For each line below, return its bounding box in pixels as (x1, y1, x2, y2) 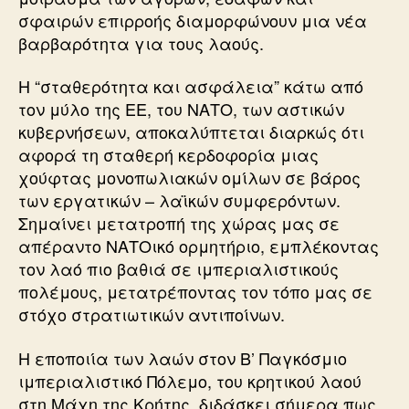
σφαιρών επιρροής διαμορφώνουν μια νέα (18, 7, 367, 32)
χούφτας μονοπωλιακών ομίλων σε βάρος (18, 165, 361, 189)
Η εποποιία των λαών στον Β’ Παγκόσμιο (18, 345, 347, 370)
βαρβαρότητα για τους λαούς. (18, 30, 264, 55)
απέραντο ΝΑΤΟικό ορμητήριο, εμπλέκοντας (18, 234, 379, 257)
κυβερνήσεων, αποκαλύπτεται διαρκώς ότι (18, 120, 364, 143)
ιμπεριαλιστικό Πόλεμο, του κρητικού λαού (18, 368, 362, 393)
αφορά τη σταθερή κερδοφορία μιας (18, 142, 319, 166)
